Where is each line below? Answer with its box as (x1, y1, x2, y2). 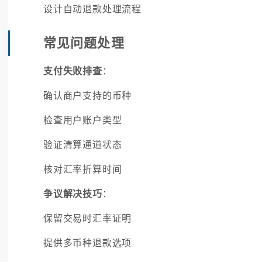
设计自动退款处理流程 (43, 4, 142, 14)
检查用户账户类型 (43, 115, 122, 125)
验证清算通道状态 (43, 140, 122, 150)
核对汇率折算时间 (43, 164, 122, 174)
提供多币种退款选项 (43, 238, 132, 248)
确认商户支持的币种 (43, 91, 132, 101)
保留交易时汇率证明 (43, 213, 132, 223)
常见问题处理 (43, 36, 125, 50)
